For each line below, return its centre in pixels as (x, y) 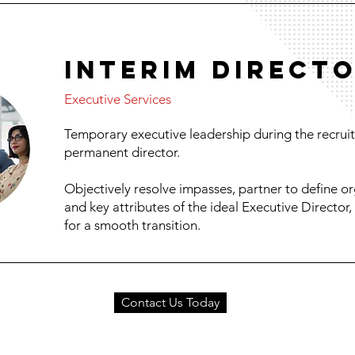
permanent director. (125, 152)
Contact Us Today (170, 302)
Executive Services (118, 99)
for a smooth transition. (132, 225)
